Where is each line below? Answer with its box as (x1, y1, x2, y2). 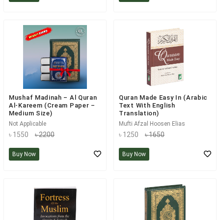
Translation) (119, 110, 159, 117)
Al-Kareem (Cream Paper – (9, 102, 95, 109)
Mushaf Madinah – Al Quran (9, 94, 97, 101)
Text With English (119, 102, 175, 109)
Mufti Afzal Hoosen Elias (119, 120, 185, 127)
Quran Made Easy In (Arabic (119, 94, 208, 101)
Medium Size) (9, 110, 53, 117)
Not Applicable (9, 120, 46, 127)
